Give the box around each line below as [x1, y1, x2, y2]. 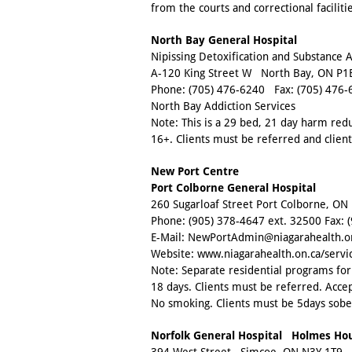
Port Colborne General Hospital [151, 181, 316, 195]
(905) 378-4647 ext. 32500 [189, 214, 321, 228]
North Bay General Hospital [151, 34, 297, 47]
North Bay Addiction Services [151, 100, 295, 113]
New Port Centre [151, 165, 239, 178]
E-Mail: [151, 231, 188, 244]
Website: [151, 247, 197, 261]
